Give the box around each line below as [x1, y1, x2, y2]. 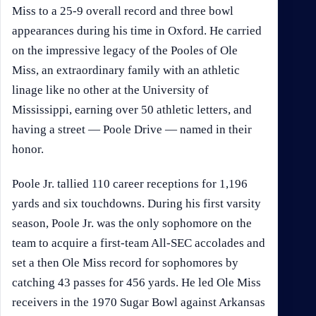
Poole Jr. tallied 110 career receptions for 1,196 [12, 176, 248, 190]
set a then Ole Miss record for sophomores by [12, 255, 238, 269]
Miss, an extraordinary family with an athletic [12, 63, 240, 78]
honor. [12, 142, 44, 157]
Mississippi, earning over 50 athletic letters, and [12, 103, 252, 117]
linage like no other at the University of [12, 83, 209, 97]
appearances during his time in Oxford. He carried [12, 24, 262, 38]
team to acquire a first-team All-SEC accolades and [12, 236, 265, 250]
